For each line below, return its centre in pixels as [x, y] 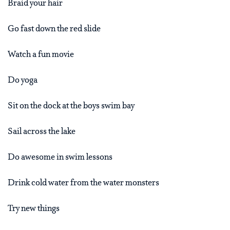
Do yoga [23, 81]
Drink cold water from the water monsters [83, 184]
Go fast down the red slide [54, 30]
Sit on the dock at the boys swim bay [71, 107]
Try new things [34, 209]
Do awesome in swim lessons [60, 158]
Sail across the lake [42, 132]
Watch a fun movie [41, 55]
